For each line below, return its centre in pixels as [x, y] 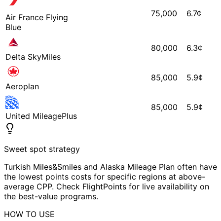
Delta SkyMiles [33, 56]
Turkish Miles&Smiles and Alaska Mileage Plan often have [110, 166]
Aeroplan [22, 86]
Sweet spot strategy [42, 149]
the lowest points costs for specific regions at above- [105, 176]
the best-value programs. [51, 196]
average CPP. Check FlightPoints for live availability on [107, 186]
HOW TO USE [29, 214]
